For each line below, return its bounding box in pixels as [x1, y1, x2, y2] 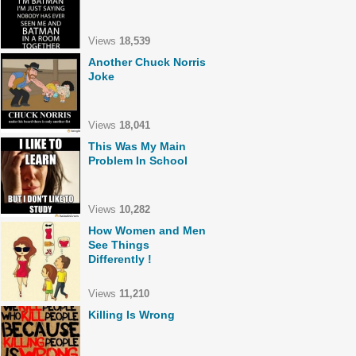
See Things [88, 238, 149, 251]
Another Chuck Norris [88, 56, 206, 68]
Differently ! [88, 253, 152, 265]
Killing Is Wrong [88, 308, 175, 321]
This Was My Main [88, 140, 186, 153]
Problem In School [88, 154, 188, 167]
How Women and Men [88, 224, 206, 237]
